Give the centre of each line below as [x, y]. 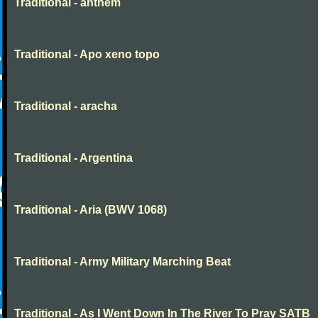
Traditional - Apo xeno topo [87, 54]
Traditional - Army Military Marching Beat [122, 262]
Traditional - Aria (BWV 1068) [91, 210]
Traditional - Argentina [73, 158]
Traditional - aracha [66, 106]
